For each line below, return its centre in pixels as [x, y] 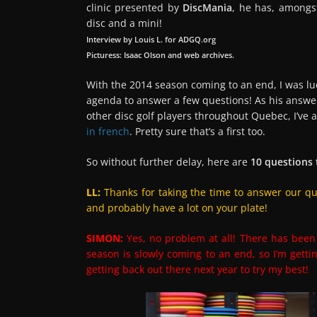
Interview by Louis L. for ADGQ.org [151, 39]
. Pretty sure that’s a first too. [197, 131]
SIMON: [107, 238]
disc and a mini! [124, 23]
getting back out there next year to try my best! [197, 269]
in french [108, 131]
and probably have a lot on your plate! [177, 207]
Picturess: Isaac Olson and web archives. [160, 55]
